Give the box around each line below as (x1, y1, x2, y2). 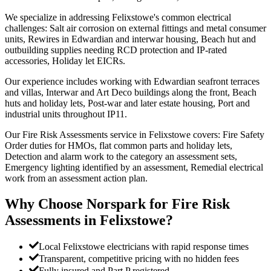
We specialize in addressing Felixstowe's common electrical (5, 11, 231, 22)
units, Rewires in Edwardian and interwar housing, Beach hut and (5, 33, 256, 44)
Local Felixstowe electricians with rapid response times (39, 241, 249, 252)
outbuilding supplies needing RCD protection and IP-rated (5, 44, 227, 55)
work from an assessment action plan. (5, 172, 148, 183)
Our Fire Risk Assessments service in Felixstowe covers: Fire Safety (5, 129, 264, 140)
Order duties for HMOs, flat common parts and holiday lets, (5, 140, 232, 151)
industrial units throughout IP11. (5, 108, 127, 119)
